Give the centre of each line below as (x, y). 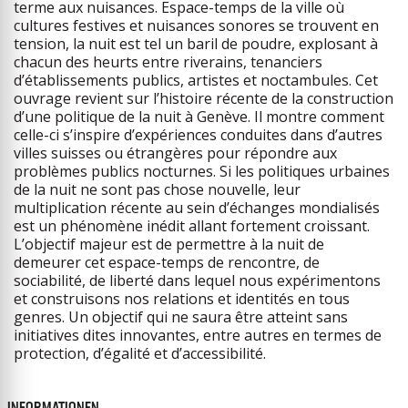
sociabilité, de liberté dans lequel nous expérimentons (197, 280)
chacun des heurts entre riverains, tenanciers (168, 62)
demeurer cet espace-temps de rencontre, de (167, 262)
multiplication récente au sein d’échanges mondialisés (197, 208)
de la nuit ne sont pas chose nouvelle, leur (157, 189)
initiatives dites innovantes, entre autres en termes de (198, 335)
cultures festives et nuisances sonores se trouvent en (196, 25)
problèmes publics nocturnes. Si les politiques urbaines (202, 171)
